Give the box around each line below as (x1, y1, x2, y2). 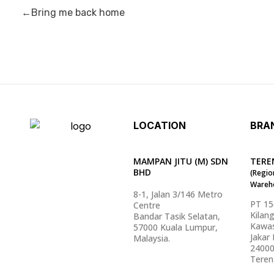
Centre (133, 199, 161, 211)
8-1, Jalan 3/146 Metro (133, 188, 223, 200)
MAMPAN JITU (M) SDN (133, 155, 229, 167)
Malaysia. (133, 232, 171, 244)
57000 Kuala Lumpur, (133, 221, 218, 233)
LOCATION (133, 119, 187, 132)
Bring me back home (31, 7, 125, 19)
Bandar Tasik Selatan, (133, 210, 221, 222)
